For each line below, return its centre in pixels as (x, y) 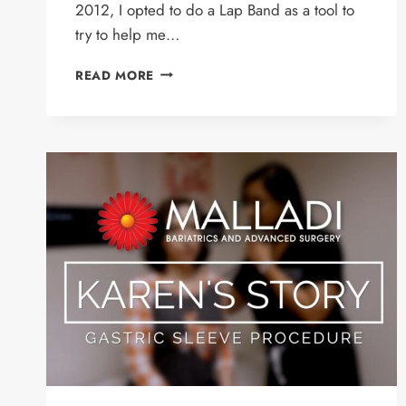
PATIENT (180, 146)
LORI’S (176, 70)
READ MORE (115, 75)
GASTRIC (183, 203)
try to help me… (127, 34)
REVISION (186, 127)
